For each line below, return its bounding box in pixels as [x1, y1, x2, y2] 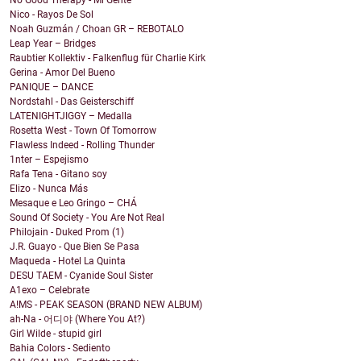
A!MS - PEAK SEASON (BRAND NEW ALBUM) [10, 299, 202, 311]
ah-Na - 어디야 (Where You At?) [10, 313, 145, 326]
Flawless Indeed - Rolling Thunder [10, 139, 155, 151]
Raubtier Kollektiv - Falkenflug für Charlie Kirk [10, 52, 205, 64]
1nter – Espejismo [10, 154, 89, 166]
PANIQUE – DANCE [10, 81, 93, 93]
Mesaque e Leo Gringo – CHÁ [10, 197, 137, 210]
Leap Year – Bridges [10, 38, 96, 50]
